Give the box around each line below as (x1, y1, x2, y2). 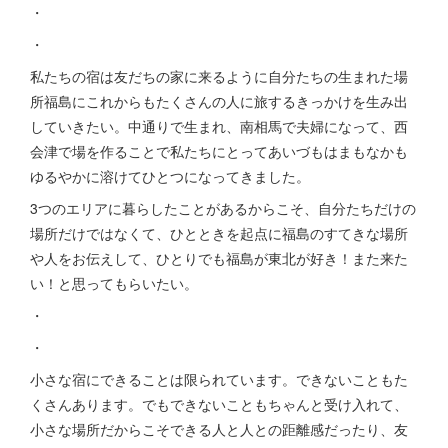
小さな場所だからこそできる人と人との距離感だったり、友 (30, 419, 408, 440)
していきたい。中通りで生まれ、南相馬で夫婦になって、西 (30, 116, 408, 137)
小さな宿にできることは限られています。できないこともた (30, 369, 408, 390)
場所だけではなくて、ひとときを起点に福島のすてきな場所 (30, 223, 408, 244)
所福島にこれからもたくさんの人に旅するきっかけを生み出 (30, 91, 408, 112)
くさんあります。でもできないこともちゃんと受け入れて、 (30, 394, 408, 415)
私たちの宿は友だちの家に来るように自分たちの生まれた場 (30, 66, 408, 87)
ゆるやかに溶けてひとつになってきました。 (30, 166, 310, 187)
